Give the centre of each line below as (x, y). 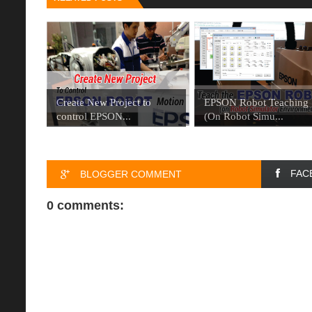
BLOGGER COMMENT (131, 174)
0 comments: (85, 206)
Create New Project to (104, 103)
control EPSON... (94, 117)
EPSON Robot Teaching (256, 103)
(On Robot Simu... (244, 117)
